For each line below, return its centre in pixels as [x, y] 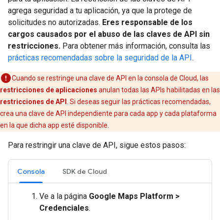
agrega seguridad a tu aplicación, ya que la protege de [100, 11]
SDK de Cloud [85, 171]
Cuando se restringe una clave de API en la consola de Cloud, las [110, 78]
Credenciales [64, 208]
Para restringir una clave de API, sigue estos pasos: [97, 145]
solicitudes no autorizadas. [55, 22]
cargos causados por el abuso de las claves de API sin [109, 34]
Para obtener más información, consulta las [136, 46]
